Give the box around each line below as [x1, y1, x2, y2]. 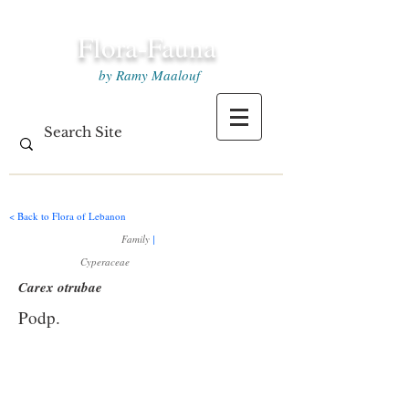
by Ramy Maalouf [94, 66, 200, 84]
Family [121, 232, 152, 246]
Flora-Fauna [78, 27, 216, 66]
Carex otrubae [18, 278, 102, 297]
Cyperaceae [80, 255, 130, 268]
